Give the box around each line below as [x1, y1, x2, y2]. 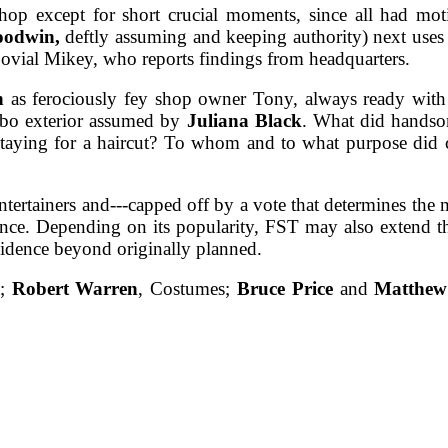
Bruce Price [236, 278, 333, 300]
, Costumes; [138, 278, 237, 300]
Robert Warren [11, 278, 139, 300]
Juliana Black [186, 110, 302, 132]
